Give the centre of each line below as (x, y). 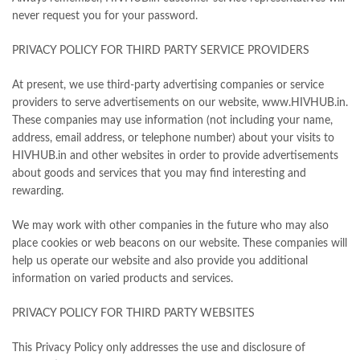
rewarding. (38, 192)
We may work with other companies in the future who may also (170, 226)
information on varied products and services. (123, 279)
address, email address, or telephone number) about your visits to (173, 139)
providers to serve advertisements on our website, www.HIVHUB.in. (180, 103)
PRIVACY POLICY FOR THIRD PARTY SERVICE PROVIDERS (161, 51)
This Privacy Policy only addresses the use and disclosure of (159, 348)
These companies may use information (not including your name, (172, 121)
